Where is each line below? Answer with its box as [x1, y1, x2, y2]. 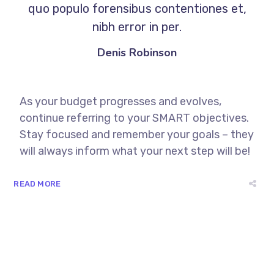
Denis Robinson [97, 45, 177, 60]
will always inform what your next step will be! [20, 144, 251, 158]
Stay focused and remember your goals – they [20, 128, 254, 141]
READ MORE [13, 179, 61, 188]
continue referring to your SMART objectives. [20, 111, 250, 125]
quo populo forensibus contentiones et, [28, 1, 246, 16]
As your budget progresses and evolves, [20, 95, 222, 108]
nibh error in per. [92, 20, 182, 34]
